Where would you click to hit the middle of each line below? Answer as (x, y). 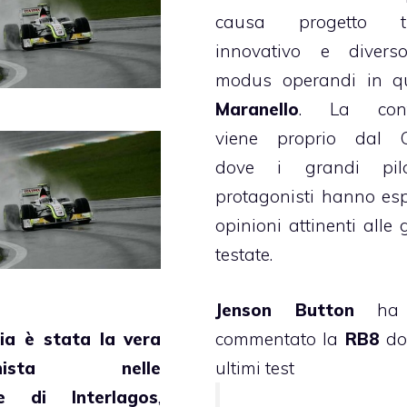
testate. (244, 255)
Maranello (258, 109)
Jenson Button (285, 309)
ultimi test (255, 367)
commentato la (280, 338)
